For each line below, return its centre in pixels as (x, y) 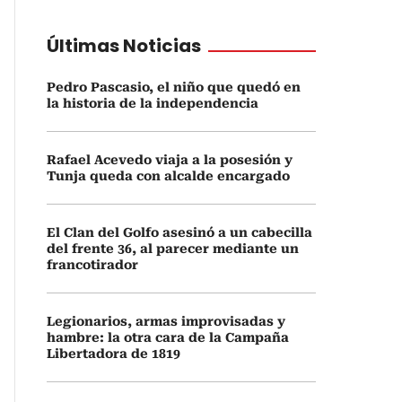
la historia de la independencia (153, 103)
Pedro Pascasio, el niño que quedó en (174, 87)
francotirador (92, 265)
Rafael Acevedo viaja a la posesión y (170, 160)
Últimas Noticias (124, 46)
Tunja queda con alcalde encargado (168, 176)
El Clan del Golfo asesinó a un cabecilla (179, 232)
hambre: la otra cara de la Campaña (168, 337)
